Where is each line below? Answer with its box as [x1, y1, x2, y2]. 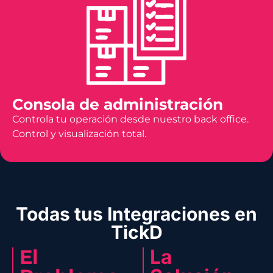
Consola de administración [12, 94, 223, 113]
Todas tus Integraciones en [16, 203, 257, 225]
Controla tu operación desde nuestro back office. [12, 113, 249, 125]
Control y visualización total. [12, 127, 146, 140]
